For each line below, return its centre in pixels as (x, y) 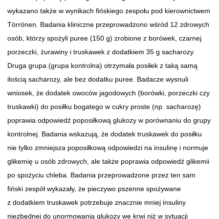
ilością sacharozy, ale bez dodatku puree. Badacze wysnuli (98, 79)
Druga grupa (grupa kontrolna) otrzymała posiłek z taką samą (102, 65)
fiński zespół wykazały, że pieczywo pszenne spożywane (94, 188)
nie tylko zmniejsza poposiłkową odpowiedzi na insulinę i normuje (108, 147)
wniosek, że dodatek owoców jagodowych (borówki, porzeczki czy (109, 93)
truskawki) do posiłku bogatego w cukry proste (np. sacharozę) (104, 106)
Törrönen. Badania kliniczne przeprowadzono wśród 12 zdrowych (108, 24)
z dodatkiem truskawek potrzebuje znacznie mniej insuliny (97, 202)
